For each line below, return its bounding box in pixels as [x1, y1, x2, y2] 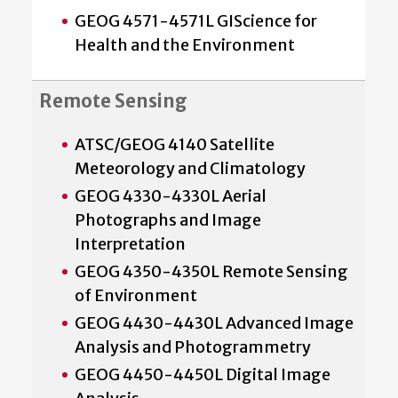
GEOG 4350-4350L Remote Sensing [75, 260, 348, 282]
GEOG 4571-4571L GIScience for [75, 10, 317, 31]
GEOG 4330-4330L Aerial [75, 185, 267, 206]
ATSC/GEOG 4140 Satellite [75, 133, 275, 155]
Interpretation [75, 233, 186, 254]
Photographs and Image [75, 209, 261, 230]
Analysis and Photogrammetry [75, 336, 311, 357]
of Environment [75, 284, 197, 306]
